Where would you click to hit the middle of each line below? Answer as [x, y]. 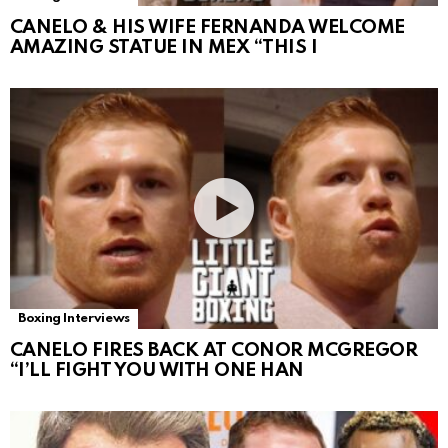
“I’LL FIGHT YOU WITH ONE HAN [157, 370]
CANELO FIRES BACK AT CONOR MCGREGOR [214, 350]
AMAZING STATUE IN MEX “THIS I [164, 47]
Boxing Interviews [74, 318]
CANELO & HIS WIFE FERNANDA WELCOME [207, 27]
